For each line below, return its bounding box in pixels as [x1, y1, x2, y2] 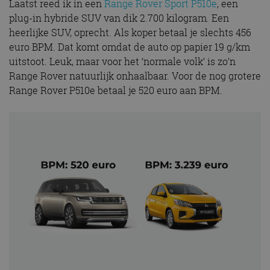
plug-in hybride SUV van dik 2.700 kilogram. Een [9, 11, 229, 25]
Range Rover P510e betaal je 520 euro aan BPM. [9, 84, 222, 98]
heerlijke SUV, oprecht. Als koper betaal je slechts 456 [9, 26, 251, 40]
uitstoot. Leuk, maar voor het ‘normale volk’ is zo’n [9, 55, 236, 69]
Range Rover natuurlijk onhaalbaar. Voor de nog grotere [9, 69, 261, 83]
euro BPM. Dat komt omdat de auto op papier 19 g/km [9, 40, 250, 54]
